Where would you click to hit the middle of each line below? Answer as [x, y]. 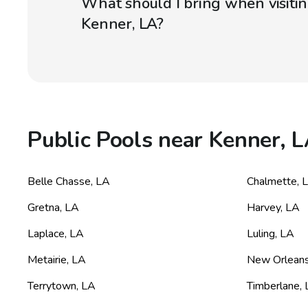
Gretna [44, 208]
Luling [261, 234]
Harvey [264, 208]
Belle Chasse [59, 182]
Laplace [46, 234]
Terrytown [52, 286]
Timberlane [274, 286]
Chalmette [272, 182]
